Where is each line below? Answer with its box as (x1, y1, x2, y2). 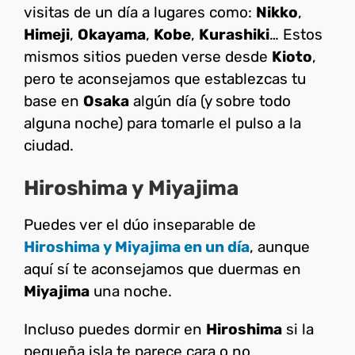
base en (24, 91, 83, 110)
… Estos (269, 25, 323, 44)
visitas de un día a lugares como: (24, 2, 256, 21)
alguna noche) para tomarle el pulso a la (24, 113, 301, 132)
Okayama (78, 25, 146, 44)
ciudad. (24, 136, 74, 155)
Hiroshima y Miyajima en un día (24, 237, 250, 256)
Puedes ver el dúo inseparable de (24, 215, 256, 234)
